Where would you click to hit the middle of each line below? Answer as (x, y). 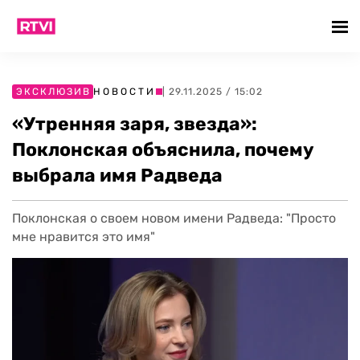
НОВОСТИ (125, 92)
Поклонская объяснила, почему (163, 149)
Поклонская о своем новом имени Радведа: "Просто (174, 218)
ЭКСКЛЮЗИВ (53, 92)
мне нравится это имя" (84, 237)
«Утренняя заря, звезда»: (135, 124)
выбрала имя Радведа (117, 175)
